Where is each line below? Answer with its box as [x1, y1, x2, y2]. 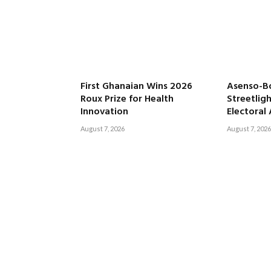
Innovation [80, 103, 128, 120]
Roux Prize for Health [80, 91, 174, 107]
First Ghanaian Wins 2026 [80, 78, 192, 94]
